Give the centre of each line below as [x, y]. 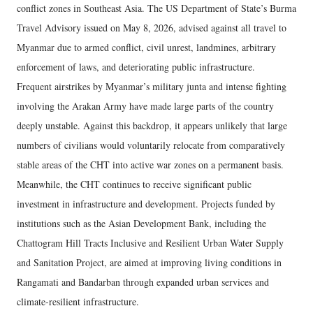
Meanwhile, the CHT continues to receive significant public [134, 184]
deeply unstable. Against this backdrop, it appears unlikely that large [152, 126]
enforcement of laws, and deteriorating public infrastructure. [136, 67]
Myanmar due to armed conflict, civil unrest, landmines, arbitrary [146, 48]
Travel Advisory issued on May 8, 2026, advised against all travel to [152, 28]
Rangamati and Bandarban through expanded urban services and [143, 282]
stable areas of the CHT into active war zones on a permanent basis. [150, 165]
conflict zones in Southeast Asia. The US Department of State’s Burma [156, 8]
